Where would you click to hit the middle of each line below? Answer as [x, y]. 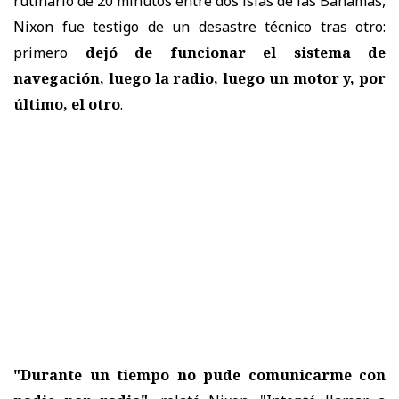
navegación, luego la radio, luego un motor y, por [199, 78]
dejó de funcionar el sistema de [235, 52]
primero [49, 52]
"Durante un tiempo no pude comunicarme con [199, 375]
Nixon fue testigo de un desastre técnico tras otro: [199, 26]
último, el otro [67, 104]
